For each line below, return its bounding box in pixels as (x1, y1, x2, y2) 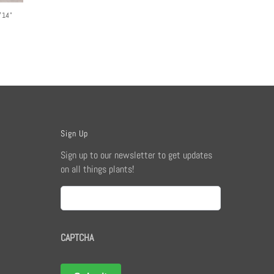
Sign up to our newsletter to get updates (60, 148, 212, 161)
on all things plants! (60, 162, 134, 176)
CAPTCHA (60, 231, 94, 244)
